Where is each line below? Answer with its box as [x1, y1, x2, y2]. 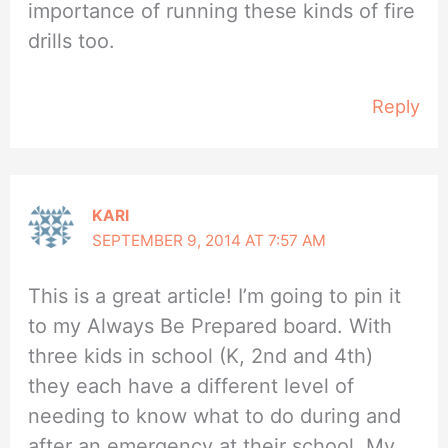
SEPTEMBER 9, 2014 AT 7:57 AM [92, 230, 327, 250]
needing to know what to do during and [28, 404, 402, 429]
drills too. [28, 28, 116, 53]
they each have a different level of [28, 374, 355, 399]
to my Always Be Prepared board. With [28, 314, 393, 339]
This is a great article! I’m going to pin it [28, 284, 402, 309]
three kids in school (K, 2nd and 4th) [28, 344, 374, 369]
